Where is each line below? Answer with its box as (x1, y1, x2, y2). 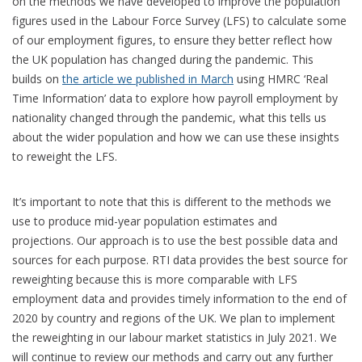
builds (12, 70, 42, 86)
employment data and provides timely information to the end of (12, 290, 347, 306)
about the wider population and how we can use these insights (12, 128, 339, 145)
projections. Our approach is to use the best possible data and (12, 232, 338, 248)
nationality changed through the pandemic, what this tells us (12, 109, 326, 125)
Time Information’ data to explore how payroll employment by (12, 90, 338, 106)
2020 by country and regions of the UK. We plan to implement (12, 309, 335, 326)
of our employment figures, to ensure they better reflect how (12, 32, 332, 48)
